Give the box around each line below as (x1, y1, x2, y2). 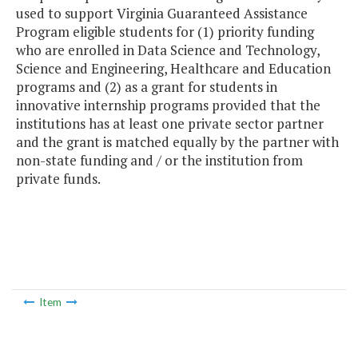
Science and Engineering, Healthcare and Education (16, 59, 331, 78)
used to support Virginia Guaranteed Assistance (16, 4, 308, 23)
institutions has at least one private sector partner (16, 114, 324, 133)
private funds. (16, 169, 101, 189)
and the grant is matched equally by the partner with (16, 133, 339, 152)
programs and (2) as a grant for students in (16, 78, 277, 97)
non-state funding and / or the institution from (16, 151, 303, 170)
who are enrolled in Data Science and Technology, (16, 41, 320, 60)
